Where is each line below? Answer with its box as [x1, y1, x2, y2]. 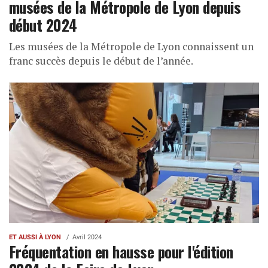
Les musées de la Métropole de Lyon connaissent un [9, 39, 254, 53]
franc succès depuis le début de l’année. [9, 53, 193, 68]
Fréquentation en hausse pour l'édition [9, 239, 233, 263]
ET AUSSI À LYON [9, 233, 61, 241]
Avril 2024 [72, 233, 102, 241]
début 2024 [9, 13, 77, 36]
